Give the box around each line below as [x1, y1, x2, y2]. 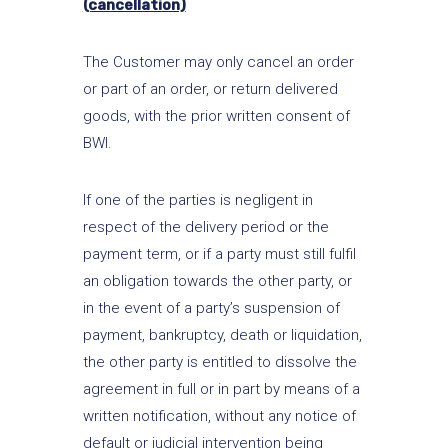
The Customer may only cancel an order [82, 53, 354, 71]
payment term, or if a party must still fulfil [82, 245, 356, 263]
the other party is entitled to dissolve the [82, 353, 357, 371]
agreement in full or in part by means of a [82, 380, 360, 398]
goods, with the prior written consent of [82, 107, 350, 125]
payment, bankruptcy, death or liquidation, [82, 326, 362, 344]
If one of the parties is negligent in [82, 191, 313, 209]
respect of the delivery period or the [82, 218, 329, 236]
